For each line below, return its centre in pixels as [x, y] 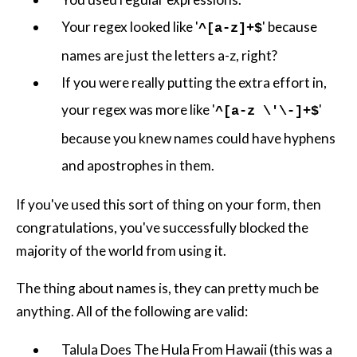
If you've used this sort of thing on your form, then [169, 205]
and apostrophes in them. [138, 166]
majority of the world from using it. [121, 251]
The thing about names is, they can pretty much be [167, 288]
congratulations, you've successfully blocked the [162, 228]
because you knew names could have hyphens [199, 139]
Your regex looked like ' [130, 27]
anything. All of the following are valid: [132, 311]
